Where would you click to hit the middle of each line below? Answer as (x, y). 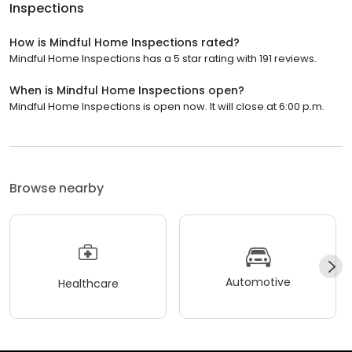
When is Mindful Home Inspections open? (127, 90)
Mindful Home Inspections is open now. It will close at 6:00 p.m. (167, 106)
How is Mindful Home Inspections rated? (125, 42)
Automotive (258, 282)
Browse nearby (57, 188)
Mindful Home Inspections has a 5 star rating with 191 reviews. (163, 58)
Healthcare (88, 284)
